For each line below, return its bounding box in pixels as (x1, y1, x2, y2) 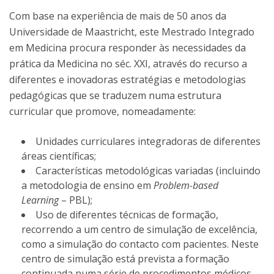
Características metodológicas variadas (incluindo (35, 164, 261, 177)
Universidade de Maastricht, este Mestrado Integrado (9, 25, 254, 39)
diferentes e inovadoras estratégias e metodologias (9, 73, 246, 86)
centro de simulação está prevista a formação (21, 252, 229, 265)
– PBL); (59, 193, 92, 207)
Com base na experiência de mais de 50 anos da (9, 9, 226, 23)
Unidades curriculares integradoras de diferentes (35, 135, 261, 148)
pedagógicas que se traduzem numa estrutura (9, 89, 221, 102)
